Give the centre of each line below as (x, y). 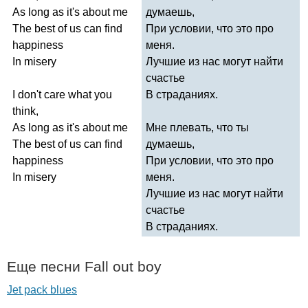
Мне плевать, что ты (197, 127)
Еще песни (46, 266)
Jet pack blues (42, 289)
